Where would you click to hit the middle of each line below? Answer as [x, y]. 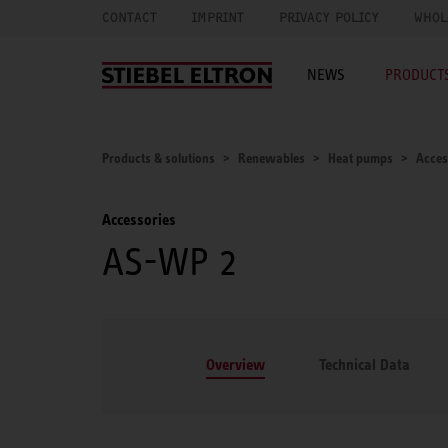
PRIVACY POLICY [329, 17]
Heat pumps [360, 157]
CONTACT [129, 17]
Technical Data [364, 364]
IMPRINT [218, 17]
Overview [235, 364]
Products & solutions [158, 157]
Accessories [139, 219]
